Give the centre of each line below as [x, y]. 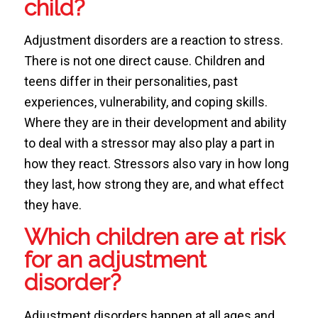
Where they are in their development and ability [155, 123]
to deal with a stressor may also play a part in [149, 143]
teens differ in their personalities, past [131, 82]
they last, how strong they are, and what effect [154, 185]
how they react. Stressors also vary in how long [156, 164]
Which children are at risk [154, 237]
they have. [53, 205]
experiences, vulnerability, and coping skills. [146, 102]
